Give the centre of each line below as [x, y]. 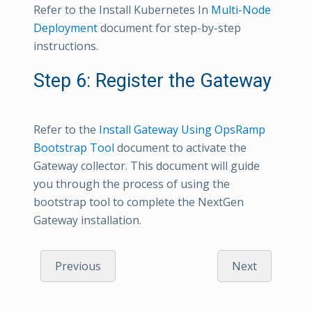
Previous [78, 266]
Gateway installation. [87, 220]
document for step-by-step [169, 28]
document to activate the [180, 147]
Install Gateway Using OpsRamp [182, 129]
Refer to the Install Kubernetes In [122, 9]
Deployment [65, 28]
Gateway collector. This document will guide [147, 165]
